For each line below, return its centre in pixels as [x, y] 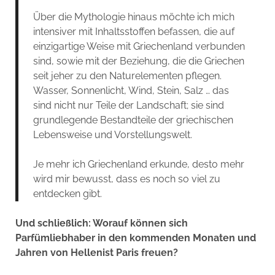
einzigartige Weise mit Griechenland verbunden [139, 46]
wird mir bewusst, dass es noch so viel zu [126, 179]
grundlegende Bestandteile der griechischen [133, 120]
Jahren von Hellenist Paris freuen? [96, 252]
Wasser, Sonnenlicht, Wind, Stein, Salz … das [131, 90]
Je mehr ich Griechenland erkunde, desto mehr [138, 164]
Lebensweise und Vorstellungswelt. [112, 134]
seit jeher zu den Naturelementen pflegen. [127, 76]
